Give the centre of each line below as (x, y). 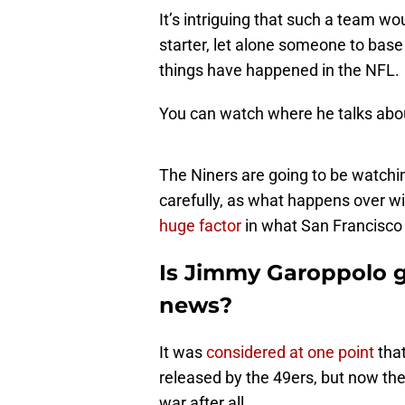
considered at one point (288, 353)
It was (181, 353)
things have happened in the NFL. (279, 71)
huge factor (200, 226)
